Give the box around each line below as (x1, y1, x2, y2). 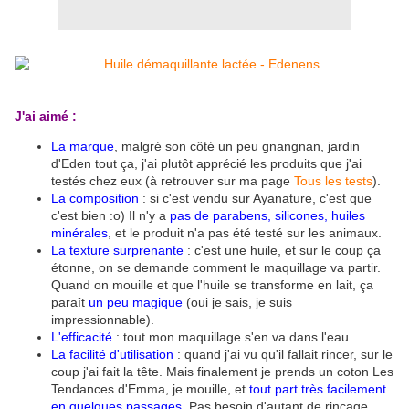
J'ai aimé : (15, 109, 77, 124)
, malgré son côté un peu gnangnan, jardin (114, 139, 360, 154)
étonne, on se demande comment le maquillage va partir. (51, 260, 381, 276)
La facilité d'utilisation (51, 347, 173, 362)
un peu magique (89, 295, 186, 310)
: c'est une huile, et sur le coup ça (187, 243, 381, 258)
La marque (51, 139, 114, 154)
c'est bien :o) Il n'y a (51, 208, 170, 224)
